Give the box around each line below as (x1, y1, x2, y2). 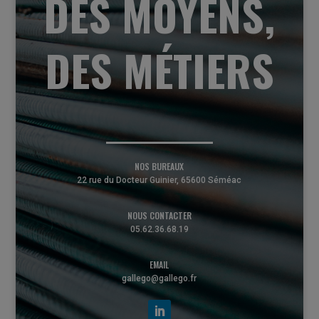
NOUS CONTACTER (127, 209, 192, 222)
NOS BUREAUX (135, 160, 184, 173)
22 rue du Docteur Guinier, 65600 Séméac (77, 175, 242, 186)
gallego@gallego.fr (122, 273, 197, 284)
